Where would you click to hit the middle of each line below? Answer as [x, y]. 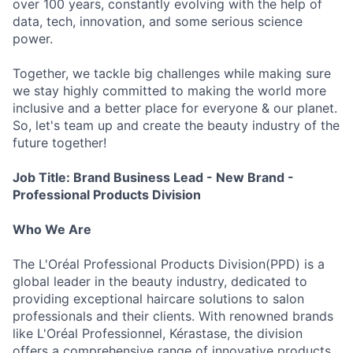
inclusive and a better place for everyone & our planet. [175, 108]
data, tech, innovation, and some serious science [158, 21]
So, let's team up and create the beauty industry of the [176, 125]
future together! [59, 143]
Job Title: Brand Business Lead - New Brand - [153, 177]
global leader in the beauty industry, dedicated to [160, 281]
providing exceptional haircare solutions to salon [158, 299]
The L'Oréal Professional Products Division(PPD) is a [169, 264]
